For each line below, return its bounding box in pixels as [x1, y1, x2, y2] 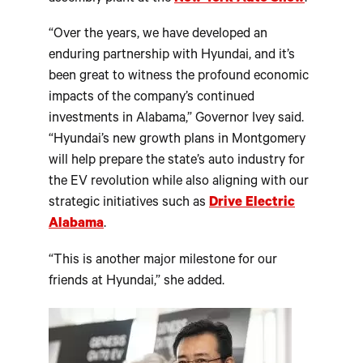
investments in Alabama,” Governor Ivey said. [49, 112, 304, 128]
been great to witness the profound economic [49, 70, 309, 86]
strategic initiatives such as [49, 196, 209, 212]
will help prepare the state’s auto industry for [49, 154, 305, 170]
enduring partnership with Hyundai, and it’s [49, 49, 295, 65]
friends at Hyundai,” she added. [49, 274, 224, 290]
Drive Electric [209, 196, 295, 212]
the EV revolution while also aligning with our [49, 175, 309, 191]
